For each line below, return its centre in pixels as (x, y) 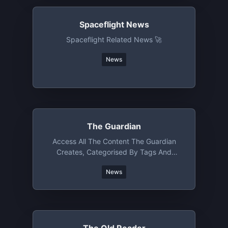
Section (114, 163)
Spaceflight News (114, 24)
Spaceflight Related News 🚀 (114, 39)
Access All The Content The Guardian (114, 141)
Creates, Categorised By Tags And (114, 152)
